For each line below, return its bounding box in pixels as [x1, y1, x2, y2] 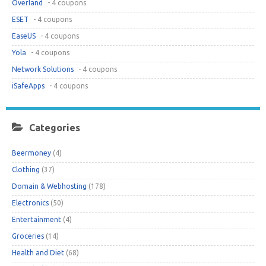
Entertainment [12, 215, 61, 223]
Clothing [12, 165, 40, 173]
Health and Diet [12, 248, 64, 256]
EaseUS [12, 31, 36, 40]
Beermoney [12, 148, 51, 157]
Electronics [12, 198, 49, 207]
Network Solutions [12, 65, 74, 73]
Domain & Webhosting [12, 182, 87, 190]
